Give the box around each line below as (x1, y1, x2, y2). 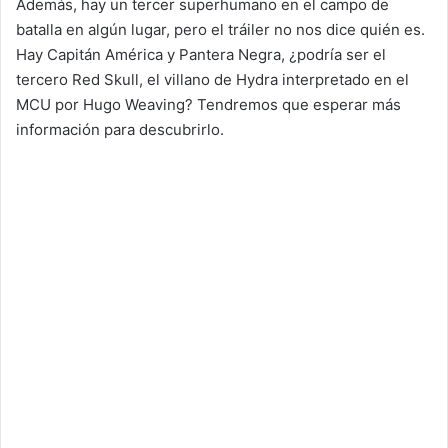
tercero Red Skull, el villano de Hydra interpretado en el (16, 69, 409, 89)
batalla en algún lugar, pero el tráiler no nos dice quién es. (16, 19, 425, 39)
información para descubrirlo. (16, 119, 224, 139)
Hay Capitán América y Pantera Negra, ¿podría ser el (16, 44, 386, 64)
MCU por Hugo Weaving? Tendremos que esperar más (16, 94, 401, 114)
